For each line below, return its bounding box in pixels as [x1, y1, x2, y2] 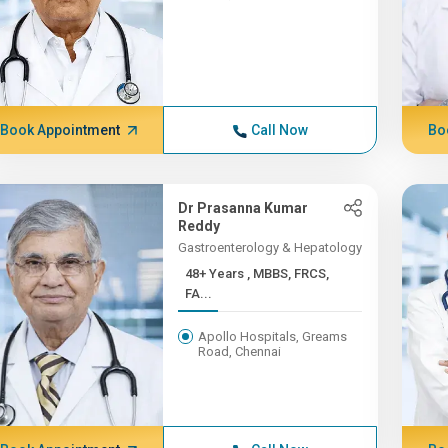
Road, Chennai [198, 344, 282, 359]
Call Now [250, 122, 308, 138]
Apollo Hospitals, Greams [198, 329, 348, 344]
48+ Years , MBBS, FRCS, [185, 266, 248, 281]
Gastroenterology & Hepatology [178, 240, 363, 255]
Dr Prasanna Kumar [178, 200, 309, 216]
